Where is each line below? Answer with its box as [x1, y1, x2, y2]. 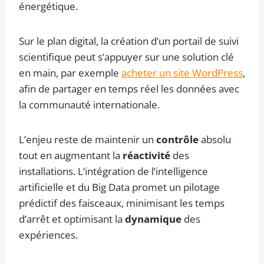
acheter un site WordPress [121, 66, 243, 80]
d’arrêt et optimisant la [19, 212, 125, 226]
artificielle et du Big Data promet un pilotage [19, 180, 220, 194]
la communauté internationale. [19, 98, 160, 112]
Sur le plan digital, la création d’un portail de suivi [19, 34, 239, 48]
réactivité [123, 148, 170, 163]
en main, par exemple [19, 66, 121, 80]
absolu [199, 133, 231, 147]
